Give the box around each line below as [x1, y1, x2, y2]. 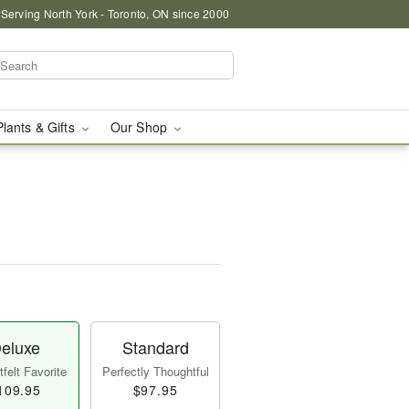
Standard [121, 335, 189, 359]
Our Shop [110, 118, 172, 136]
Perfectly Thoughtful [101, 362, 209, 380]
